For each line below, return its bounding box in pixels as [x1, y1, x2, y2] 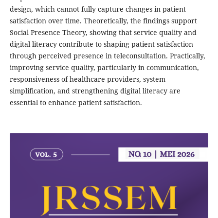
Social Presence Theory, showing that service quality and [9, 28, 197, 37]
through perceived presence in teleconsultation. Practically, [9, 51, 205, 61]
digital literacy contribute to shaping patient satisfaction [9, 39, 193, 49]
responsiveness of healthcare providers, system [9, 74, 165, 84]
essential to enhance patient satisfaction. [9, 98, 142, 108]
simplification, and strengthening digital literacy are [9, 86, 181, 96]
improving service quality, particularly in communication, [9, 63, 199, 73]
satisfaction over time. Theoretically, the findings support [9, 16, 197, 26]
